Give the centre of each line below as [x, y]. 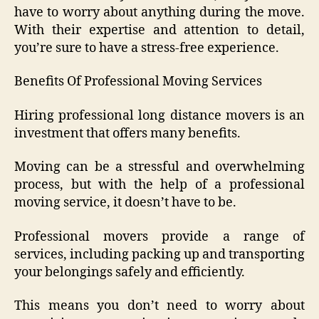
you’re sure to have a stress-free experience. [147, 48]
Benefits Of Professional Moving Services [138, 82]
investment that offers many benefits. [127, 133]
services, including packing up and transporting [159, 254]
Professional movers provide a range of [159, 236]
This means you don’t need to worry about [159, 306]
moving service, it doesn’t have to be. [125, 203]
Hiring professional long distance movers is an [159, 115]
